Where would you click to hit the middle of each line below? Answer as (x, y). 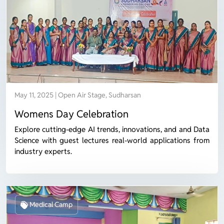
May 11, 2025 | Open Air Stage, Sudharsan (78, 95)
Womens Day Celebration (71, 114)
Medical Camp (51, 205)
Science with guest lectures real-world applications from (112, 140)
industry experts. (43, 151)
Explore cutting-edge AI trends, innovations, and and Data (112, 129)
